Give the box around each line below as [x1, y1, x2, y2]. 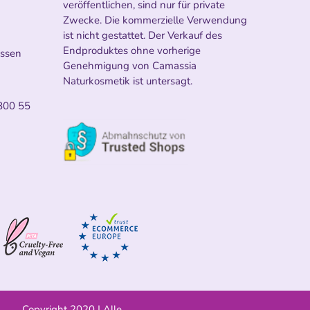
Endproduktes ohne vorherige [63, 43, 201, 57]
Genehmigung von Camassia [63, 58, 197, 73]
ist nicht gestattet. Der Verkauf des [63, 28, 222, 42]
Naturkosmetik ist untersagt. [63, 73, 192, 88]
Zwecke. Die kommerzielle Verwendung [63, 12, 247, 27]
